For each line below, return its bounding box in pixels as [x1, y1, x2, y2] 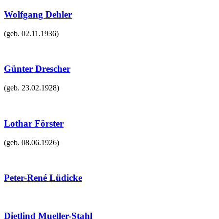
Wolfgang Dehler [4, 9, 72, 20]
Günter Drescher [4, 64, 70, 74]
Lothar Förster [4, 118, 64, 129]
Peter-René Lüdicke [4, 173, 82, 183]
